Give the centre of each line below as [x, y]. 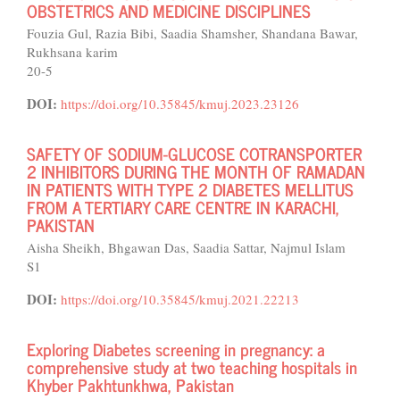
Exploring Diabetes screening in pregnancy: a [176, 349]
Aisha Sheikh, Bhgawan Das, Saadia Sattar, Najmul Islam [186, 247]
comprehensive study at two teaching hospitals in [192, 367]
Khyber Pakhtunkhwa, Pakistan [130, 384]
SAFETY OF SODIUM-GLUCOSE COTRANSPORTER [194, 153]
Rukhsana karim [72, 52]
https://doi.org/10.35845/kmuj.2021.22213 [180, 299]
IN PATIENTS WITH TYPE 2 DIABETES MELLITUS [190, 189]
